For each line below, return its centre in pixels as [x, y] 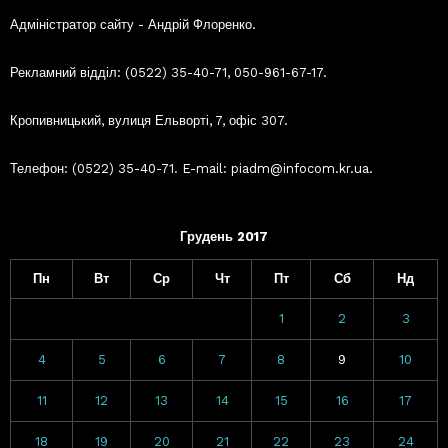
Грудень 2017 [224, 236]
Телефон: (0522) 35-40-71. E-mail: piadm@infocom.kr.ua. [191, 168]
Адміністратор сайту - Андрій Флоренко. [133, 24]
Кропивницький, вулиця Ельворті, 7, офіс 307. [149, 120]
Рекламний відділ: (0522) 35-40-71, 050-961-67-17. [168, 72]
